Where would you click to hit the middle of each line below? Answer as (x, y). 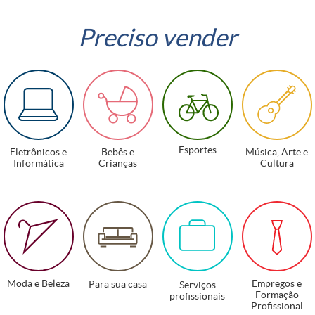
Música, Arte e (277, 152)
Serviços (197, 285)
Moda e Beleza (38, 283)
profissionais (197, 296)
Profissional (277, 306)
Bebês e (118, 152)
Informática (38, 163)
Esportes (197, 150)
